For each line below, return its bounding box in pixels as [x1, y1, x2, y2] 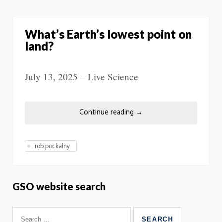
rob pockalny [35, 141, 70, 152]
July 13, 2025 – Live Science [25, 70, 138, 83]
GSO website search [12, 180, 106, 193]
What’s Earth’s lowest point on [25, 26, 192, 41]
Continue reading [79, 107, 136, 118]
